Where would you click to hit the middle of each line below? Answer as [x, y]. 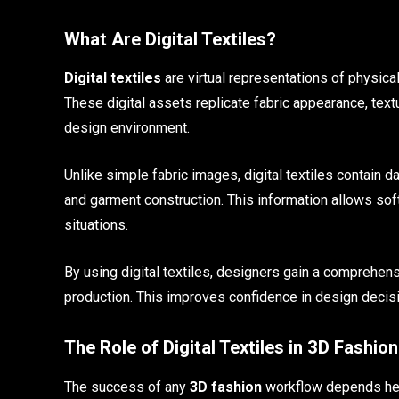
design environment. [127, 128]
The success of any [127, 387]
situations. [96, 225]
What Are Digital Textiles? [170, 40]
